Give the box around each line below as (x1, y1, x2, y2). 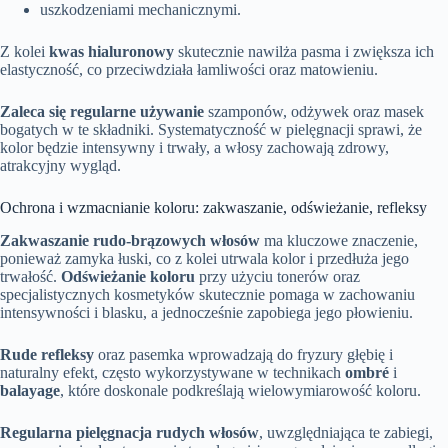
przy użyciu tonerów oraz (195, 267, 360, 285)
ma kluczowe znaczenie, (260, 231, 418, 249)
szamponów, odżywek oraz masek (204, 102, 424, 120)
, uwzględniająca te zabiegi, (259, 423, 433, 441)
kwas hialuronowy (49, 42, 174, 60)
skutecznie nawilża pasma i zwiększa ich (174, 42, 434, 60)
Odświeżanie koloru (61, 267, 195, 285)
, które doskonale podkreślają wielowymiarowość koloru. (60, 381, 421, 399)
